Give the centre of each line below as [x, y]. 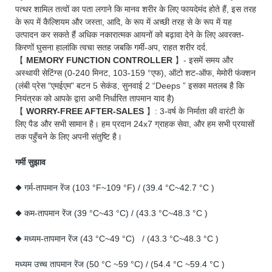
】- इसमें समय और [204, 60]
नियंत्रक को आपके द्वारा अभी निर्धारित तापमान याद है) [95, 98]
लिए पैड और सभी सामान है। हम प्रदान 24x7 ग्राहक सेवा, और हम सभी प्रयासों [135, 124]
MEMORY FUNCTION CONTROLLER [100, 60]
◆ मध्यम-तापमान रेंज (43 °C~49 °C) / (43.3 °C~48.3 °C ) [117, 238]
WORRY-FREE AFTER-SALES [86, 111]
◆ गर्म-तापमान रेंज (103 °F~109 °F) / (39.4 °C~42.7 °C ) [115, 187]
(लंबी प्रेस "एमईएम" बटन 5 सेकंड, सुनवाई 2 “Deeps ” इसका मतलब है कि [130, 85]
